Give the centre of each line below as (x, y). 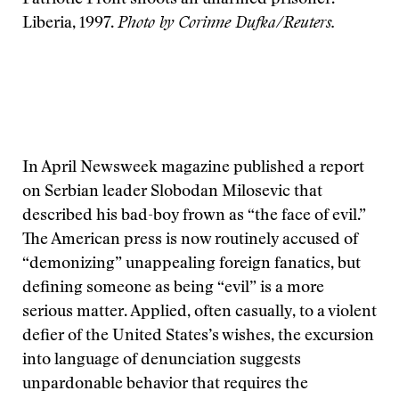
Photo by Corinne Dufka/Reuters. (227, 24)
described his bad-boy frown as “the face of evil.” (194, 216)
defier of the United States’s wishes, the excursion (198, 337)
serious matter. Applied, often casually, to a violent (199, 313)
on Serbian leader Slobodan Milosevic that (172, 192)
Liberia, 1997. (70, 24)
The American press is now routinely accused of (190, 240)
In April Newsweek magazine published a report (193, 168)
